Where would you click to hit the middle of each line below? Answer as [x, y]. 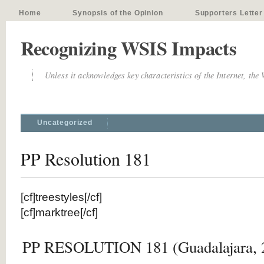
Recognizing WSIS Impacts [129, 48]
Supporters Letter [229, 13]
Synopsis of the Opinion [118, 13]
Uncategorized [65, 123]
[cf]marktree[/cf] [59, 212]
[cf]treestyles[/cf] [61, 197]
